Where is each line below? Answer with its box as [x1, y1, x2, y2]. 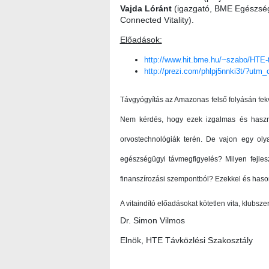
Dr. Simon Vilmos [119, 216, 185, 226]
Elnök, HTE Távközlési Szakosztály [119, 235, 253, 246]
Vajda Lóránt [119, 4, 172, 14]
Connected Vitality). [119, 15, 194, 25]
